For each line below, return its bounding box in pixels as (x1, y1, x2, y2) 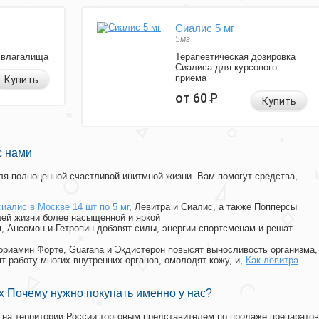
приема (175, 73, 206, 84)
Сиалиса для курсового (175, 62, 277, 73)
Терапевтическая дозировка (175, 51, 296, 63)
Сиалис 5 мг (175, 22, 234, 35)
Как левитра (246, 255, 298, 266)
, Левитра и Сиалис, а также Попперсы (129, 202, 297, 213)
